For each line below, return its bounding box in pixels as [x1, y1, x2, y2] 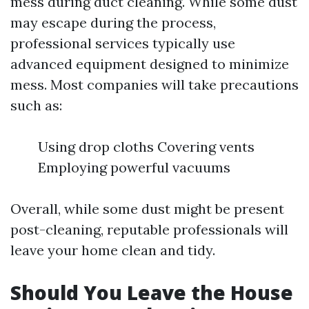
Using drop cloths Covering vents [38, 138, 255, 155]
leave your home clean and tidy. [10, 241, 215, 259]
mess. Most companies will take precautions [10, 76, 299, 93]
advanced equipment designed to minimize [10, 55, 289, 72]
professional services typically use [10, 34, 235, 52]
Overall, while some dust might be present [10, 200, 284, 217]
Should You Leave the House [10, 279, 293, 306]
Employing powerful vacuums [38, 159, 230, 176]
